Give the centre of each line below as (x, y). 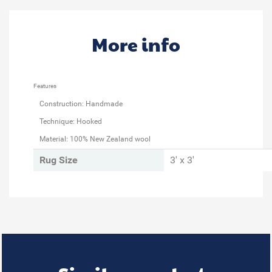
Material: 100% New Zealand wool (95, 139)
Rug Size (59, 160)
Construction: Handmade (81, 104)
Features (45, 86)
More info (136, 44)
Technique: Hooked (71, 121)
